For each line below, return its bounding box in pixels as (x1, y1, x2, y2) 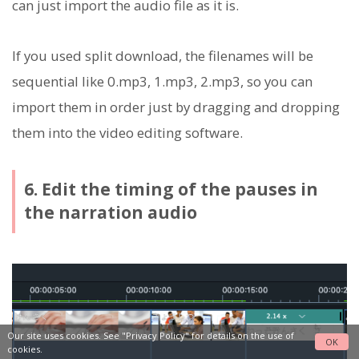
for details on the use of (188, 329, 294, 341)
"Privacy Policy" (121, 329, 189, 341)
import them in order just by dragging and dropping (12, 97, 340, 116)
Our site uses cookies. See (6, 329, 122, 341)
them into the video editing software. (12, 123, 243, 142)
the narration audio (23, 201, 197, 224)
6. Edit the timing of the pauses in (23, 178, 318, 201)
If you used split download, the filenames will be (12, 46, 313, 65)
